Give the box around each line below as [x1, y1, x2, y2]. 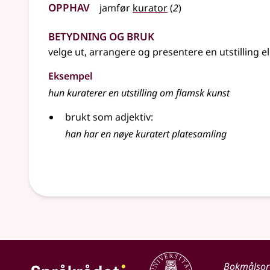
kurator [133, 1, 168, 14]
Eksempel [48, 69, 93, 83]
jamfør [99, 1, 130, 14]
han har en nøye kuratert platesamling [65, 127, 227, 140]
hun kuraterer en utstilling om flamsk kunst [48, 86, 230, 99]
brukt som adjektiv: [65, 110, 153, 124]
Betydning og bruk [48, 25, 154, 45]
